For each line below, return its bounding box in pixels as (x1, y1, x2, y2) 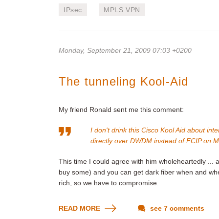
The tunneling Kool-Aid (59, 75, 189, 88)
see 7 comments (148, 204, 204, 212)
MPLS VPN (104, 6, 140, 14)
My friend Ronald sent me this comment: (59, 106, 184, 113)
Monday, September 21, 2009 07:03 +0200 (59, 46, 192, 54)
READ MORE (59, 204, 102, 212)
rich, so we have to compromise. (59, 179, 159, 187)
